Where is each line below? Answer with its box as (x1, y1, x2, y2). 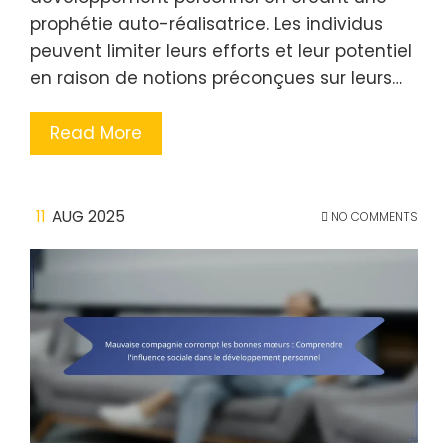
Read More (50, 121, 142, 145)
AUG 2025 (52, 206, 125, 227)
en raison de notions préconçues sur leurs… (30, 66, 402, 90)
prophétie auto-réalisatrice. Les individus (30, 12, 383, 36)
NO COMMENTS (328, 208, 418, 225)
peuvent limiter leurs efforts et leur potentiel (30, 39, 412, 63)
